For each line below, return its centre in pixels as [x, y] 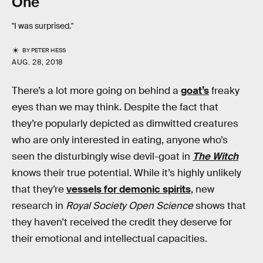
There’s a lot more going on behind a [96, 91]
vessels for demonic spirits [129, 190]
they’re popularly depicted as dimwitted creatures [125, 124]
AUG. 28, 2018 [38, 63]
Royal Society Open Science [129, 206]
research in [39, 206]
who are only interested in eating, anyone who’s [120, 140]
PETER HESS [49, 50]
